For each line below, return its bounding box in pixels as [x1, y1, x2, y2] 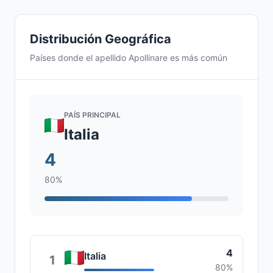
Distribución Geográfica [30, 32, 171, 46]
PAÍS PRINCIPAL [64, 110, 121, 119]
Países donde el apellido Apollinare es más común [30, 52, 227, 63]
